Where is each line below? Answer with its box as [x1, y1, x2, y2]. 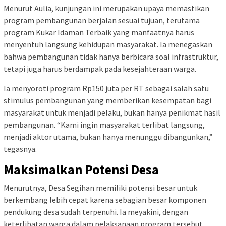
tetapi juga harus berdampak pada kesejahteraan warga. [4, 64, 196, 74]
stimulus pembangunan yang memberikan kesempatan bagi [4, 95, 211, 106]
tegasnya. [4, 144, 37, 154]
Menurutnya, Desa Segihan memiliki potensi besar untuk [4, 183, 197, 193]
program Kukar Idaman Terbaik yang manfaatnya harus [4, 27, 194, 38]
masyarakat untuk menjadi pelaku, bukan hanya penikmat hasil [4, 107, 220, 118]
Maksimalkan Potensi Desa [4, 161, 159, 178]
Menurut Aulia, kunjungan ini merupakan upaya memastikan [4, 3, 209, 14]
